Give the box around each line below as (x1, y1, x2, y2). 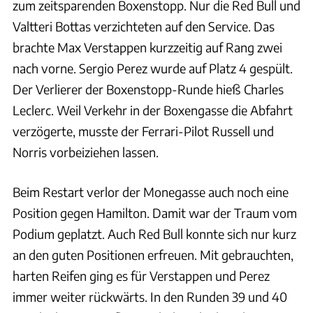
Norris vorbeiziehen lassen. (13, 143, 159, 160)
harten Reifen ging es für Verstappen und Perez (13, 267, 270, 284)
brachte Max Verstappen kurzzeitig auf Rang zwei (13, 38, 282, 55)
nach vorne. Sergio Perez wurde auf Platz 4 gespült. (13, 59, 293, 76)
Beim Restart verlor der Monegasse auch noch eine (13, 183, 289, 200)
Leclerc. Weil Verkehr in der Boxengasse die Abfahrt (13, 101, 293, 118)
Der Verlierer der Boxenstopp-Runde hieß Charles (13, 80, 284, 97)
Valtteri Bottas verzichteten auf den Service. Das (13, 17, 275, 34)
